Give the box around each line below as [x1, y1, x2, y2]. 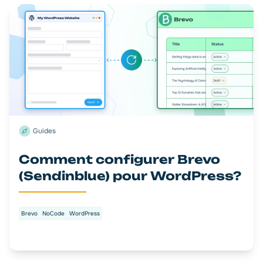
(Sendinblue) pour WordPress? [19, 168, 241, 184]
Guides [33, 126, 56, 136]
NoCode [42, 210, 65, 218]
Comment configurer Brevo [19, 152, 220, 167]
